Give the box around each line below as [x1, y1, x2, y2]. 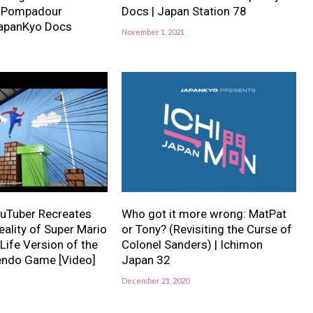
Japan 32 [121, 253, 170, 268]
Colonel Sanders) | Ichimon [121, 238, 263, 252]
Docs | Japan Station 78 [121, 4, 247, 19]
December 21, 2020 [121, 276, 189, 286]
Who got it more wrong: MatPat [121, 207, 286, 221]
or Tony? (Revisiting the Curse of [121, 222, 292, 237]
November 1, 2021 [121, 27, 184, 37]
